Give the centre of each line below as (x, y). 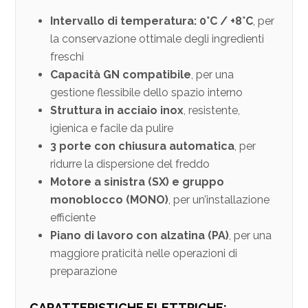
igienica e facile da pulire (112, 128)
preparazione (84, 271)
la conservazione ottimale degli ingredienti (157, 38)
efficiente (73, 217)
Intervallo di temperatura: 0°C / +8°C (152, 21)
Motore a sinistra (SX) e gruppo (137, 181)
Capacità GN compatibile (121, 74)
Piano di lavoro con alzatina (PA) (140, 235)
